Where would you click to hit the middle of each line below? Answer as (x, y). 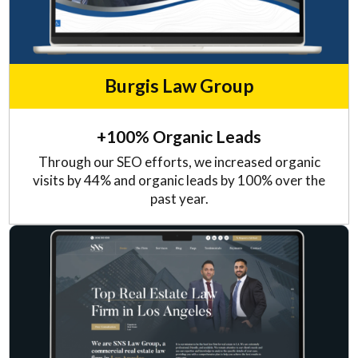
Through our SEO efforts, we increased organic (179, 162)
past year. (179, 199)
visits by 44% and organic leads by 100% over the (179, 181)
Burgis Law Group (179, 86)
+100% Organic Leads (179, 137)
